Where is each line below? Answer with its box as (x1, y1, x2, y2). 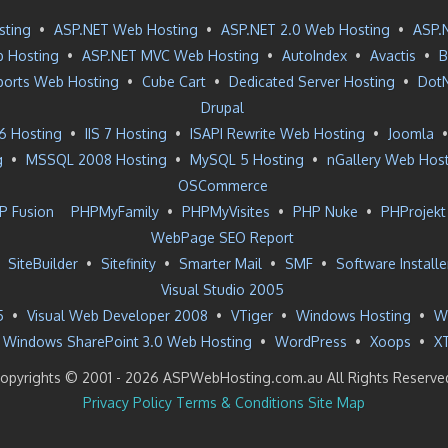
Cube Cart (141, 73, 206, 90)
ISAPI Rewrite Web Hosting (190, 125, 365, 142)
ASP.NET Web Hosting (54, 21, 198, 38)
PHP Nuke (292, 203, 358, 220)
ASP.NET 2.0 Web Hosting (221, 21, 390, 38)
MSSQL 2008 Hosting (26, 151, 167, 168)
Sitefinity (101, 255, 156, 272)
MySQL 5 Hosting (190, 151, 304, 168)
